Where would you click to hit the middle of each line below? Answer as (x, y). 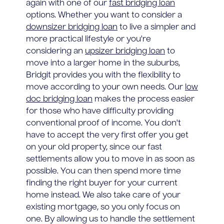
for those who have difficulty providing (100, 111)
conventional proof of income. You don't (103, 123)
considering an (55, 51)
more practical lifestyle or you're (88, 39)
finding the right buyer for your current (102, 183)
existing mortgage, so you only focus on (103, 207)
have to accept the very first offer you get (107, 135)
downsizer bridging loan (72, 27)
